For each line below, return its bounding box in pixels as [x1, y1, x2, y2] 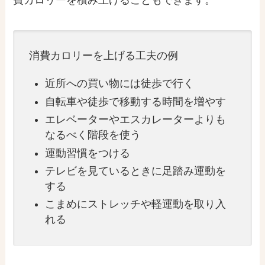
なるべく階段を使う [45, 129, 141, 141]
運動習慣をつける [45, 147, 131, 159]
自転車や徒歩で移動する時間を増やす [45, 95, 227, 108]
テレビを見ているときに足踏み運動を [45, 165, 227, 177]
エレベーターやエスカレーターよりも [45, 114, 227, 126]
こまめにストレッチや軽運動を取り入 [45, 198, 227, 211]
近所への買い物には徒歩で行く [45, 77, 195, 90]
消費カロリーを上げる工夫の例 [29, 50, 179, 62]
